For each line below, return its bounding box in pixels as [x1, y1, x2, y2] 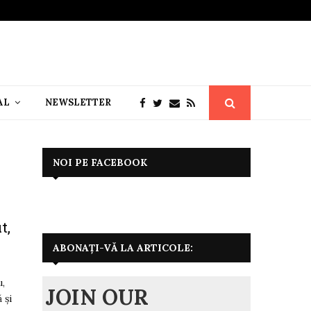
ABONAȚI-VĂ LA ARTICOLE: [53, 241, 193, 254]
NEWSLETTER [45, 96, 111, 108]
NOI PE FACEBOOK [53, 155, 147, 169]
